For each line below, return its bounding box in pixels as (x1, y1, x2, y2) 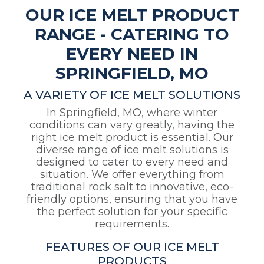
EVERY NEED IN (66, 44, 198, 64)
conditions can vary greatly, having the (29, 118, 235, 132)
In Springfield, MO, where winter (47, 106, 217, 120)
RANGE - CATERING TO (35, 24, 229, 45)
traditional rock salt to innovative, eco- (31, 180, 233, 194)
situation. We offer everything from (39, 168, 225, 181)
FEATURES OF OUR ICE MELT (45, 240, 219, 255)
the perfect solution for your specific (37, 205, 227, 219)
